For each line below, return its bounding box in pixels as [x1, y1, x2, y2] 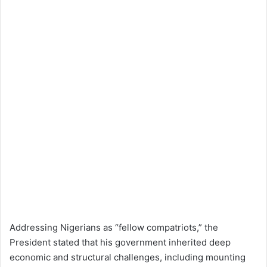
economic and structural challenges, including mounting [10, 252, 246, 263]
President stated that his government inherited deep [10, 237, 231, 249]
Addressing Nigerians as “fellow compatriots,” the [10, 222, 218, 234]
